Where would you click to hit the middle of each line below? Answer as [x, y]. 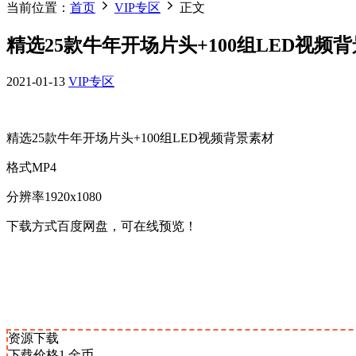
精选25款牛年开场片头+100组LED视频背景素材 [140, 137]
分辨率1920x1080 [54, 196]
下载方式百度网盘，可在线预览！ [102, 226]
